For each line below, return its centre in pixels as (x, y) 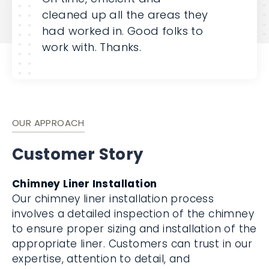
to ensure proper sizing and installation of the (134, 229)
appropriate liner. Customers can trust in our (132, 244)
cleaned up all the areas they (125, 15)
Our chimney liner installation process (113, 199)
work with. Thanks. (92, 47)
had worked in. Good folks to (123, 31)
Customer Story (78, 154)
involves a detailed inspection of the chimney (133, 214)
